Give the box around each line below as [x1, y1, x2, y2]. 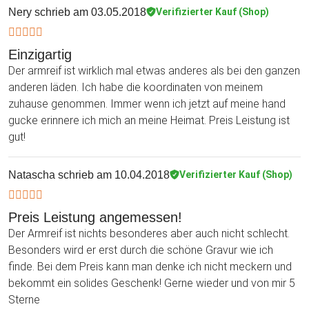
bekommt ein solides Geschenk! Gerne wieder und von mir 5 [8, 276, 295, 290]
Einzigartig [8, 46, 72, 62]
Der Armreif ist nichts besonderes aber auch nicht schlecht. [8, 226, 290, 240]
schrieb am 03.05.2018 [32, 6, 146, 18]
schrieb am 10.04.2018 [55, 168, 170, 181]
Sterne [8, 292, 40, 306]
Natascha [8, 168, 55, 181]
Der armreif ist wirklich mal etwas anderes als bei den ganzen [8, 63, 300, 77]
